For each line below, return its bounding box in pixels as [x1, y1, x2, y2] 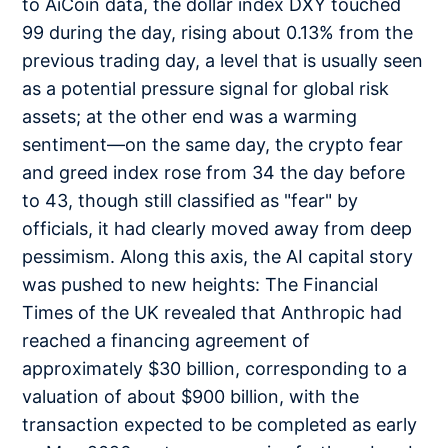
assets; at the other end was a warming [22, 106, 358, 127]
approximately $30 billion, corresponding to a [22, 358, 408, 379]
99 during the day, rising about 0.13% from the [22, 22, 414, 43]
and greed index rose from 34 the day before [22, 162, 406, 183]
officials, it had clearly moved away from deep [22, 218, 413, 239]
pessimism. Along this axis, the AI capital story [22, 246, 414, 267]
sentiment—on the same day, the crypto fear [22, 134, 404, 155]
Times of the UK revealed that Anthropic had [22, 302, 403, 323]
